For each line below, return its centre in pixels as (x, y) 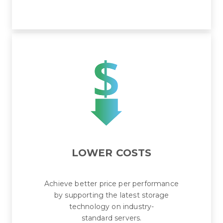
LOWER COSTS (111, 153)
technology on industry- (111, 207)
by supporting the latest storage (111, 195)
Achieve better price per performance (111, 184)
